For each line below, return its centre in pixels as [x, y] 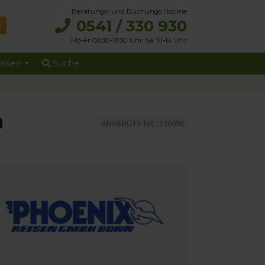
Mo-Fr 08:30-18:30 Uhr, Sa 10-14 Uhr [129, 40]
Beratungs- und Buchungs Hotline [129, 11]
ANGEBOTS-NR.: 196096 [143, 123]
